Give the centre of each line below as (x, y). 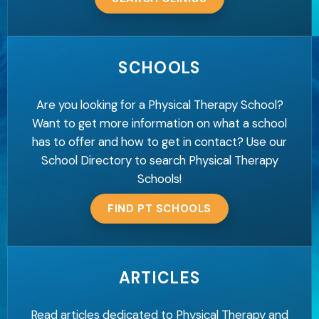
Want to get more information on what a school (159, 124)
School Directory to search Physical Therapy (159, 161)
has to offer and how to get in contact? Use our (159, 142)
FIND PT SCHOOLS (159, 208)
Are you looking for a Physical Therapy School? (159, 105)
